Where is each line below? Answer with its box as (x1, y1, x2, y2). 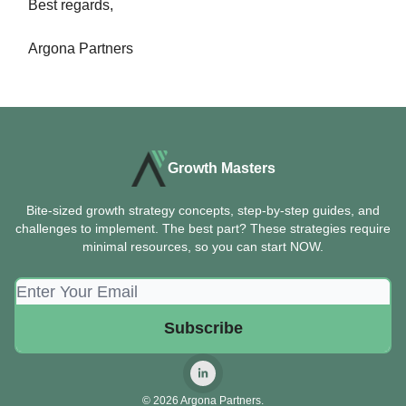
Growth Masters (167, 160, 275, 176)
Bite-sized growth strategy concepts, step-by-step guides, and (26, 203, 380, 217)
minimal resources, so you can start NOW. (82, 239, 324, 254)
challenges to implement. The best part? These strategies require (15, 221, 391, 236)
